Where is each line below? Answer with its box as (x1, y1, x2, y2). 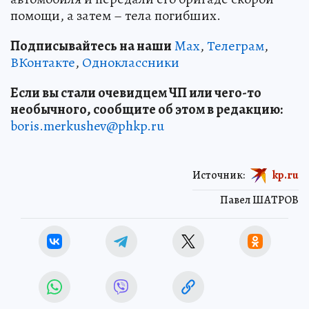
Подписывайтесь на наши (10, 36, 172, 55)
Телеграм (207, 36, 264, 55)
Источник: (192, 167, 245, 183)
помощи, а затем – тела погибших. (10, 6, 221, 25)
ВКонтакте (10, 52, 75, 72)
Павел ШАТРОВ (220, 192, 299, 208)
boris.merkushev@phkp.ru (10, 116, 164, 135)
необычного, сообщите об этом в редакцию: (10, 99, 283, 119)
